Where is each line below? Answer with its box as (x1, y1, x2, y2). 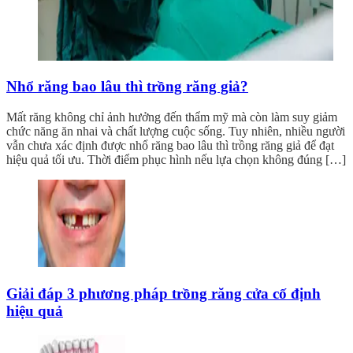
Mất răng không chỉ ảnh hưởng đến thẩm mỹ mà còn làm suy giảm (6, 110, 337, 124)
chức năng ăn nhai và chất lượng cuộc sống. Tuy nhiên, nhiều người (6, 124, 345, 139)
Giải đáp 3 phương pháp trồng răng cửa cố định (6, 284, 321, 302)
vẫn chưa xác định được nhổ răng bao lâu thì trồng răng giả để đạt (6, 139, 334, 153)
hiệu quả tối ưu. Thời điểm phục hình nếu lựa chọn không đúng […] (6, 153, 346, 167)
